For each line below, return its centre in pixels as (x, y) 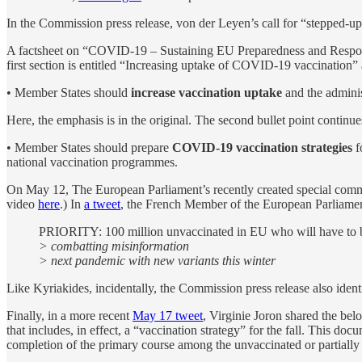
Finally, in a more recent (69, 315)
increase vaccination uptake (206, 92)
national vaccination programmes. (92, 162)
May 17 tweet (168, 315)
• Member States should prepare (89, 147)
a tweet (102, 204)
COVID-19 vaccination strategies (262, 147)
